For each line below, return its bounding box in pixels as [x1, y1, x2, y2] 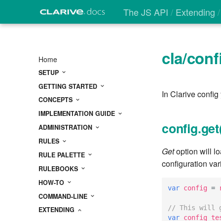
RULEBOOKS [38, 164, 80, 173]
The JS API [123, 5, 171, 18]
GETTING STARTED [38, 81, 99, 91]
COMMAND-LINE [38, 191, 89, 201]
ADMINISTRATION [38, 123, 94, 132]
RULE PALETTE [38, 150, 87, 159]
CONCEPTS [38, 95, 74, 105]
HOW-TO [38, 178, 66, 187]
